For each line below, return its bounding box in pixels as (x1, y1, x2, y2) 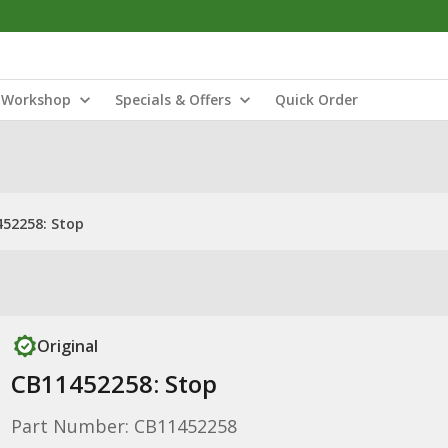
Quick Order (275, 90, 358, 109)
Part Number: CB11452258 (10, 414, 237, 438)
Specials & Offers (115, 90, 231, 109)
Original (36, 335, 98, 357)
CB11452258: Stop (10, 367, 217, 400)
